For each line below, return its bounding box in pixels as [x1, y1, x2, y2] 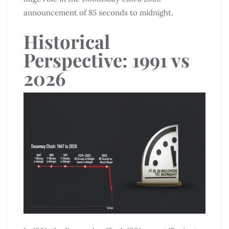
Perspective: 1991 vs [24, 47, 190, 72]
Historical [24, 28, 110, 54]
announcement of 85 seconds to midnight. [24, 7, 173, 17]
